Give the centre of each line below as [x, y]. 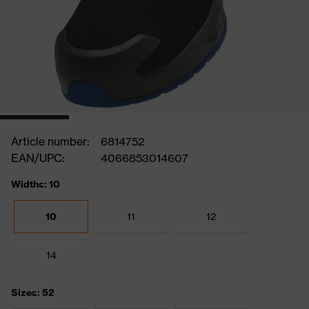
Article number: [50, 141]
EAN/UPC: [38, 158]
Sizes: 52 [33, 292]
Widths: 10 [36, 184]
